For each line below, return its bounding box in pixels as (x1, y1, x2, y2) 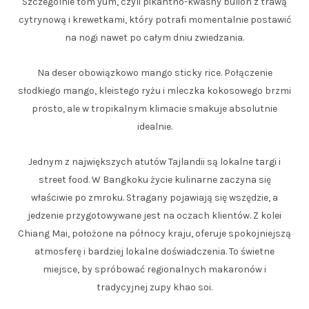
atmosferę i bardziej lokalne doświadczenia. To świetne (34, 245, 275, 257)
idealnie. (137, 120, 172, 132)
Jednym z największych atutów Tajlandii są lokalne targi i (28, 155, 281, 168)
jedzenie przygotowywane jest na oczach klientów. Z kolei (28, 209, 281, 221)
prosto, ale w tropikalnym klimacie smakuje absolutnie (32, 102, 277, 114)
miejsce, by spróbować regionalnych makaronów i (43, 263, 266, 275)
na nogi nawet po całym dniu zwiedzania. (65, 31, 244, 43)
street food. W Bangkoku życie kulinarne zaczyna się (38, 173, 271, 186)
